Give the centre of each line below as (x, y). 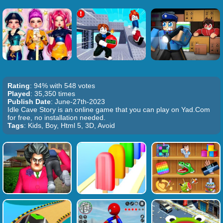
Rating (19, 86)
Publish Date (29, 102)
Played (19, 94)
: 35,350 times (53, 94)
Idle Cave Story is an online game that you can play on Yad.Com (109, 110)
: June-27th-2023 (78, 102)
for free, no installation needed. (56, 117)
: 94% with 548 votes (62, 86)
